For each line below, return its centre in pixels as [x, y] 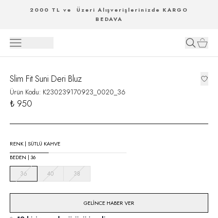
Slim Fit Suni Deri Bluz [46, 79]
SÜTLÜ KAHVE [44, 144]
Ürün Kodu [24, 92]
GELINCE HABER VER [109, 203]
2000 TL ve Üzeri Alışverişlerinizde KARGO [109, 10]
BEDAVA [109, 19]
